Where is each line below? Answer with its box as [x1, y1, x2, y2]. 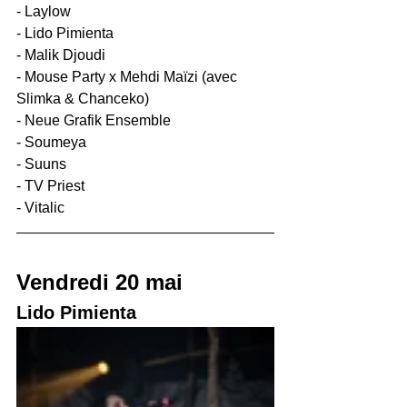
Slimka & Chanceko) [16, 90, 149, 106]
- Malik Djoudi [16, 46, 105, 63]
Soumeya [25, 134, 86, 150]
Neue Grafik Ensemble [25, 112, 171, 128]
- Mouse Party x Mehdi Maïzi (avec [16, 68, 241, 84]
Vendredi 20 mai [16, 269, 183, 294]
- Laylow [16, 3, 71, 19]
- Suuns [16, 155, 66, 172]
